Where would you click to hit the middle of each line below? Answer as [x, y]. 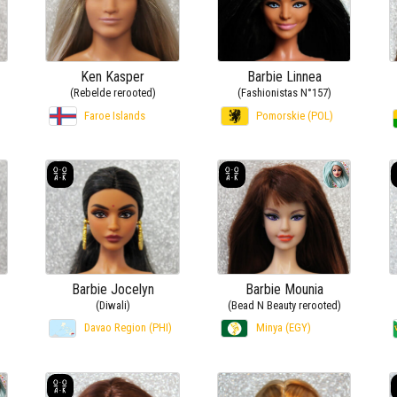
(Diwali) [113, 305]
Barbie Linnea [284, 77]
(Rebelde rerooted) [113, 93]
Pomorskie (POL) [295, 116]
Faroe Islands [115, 116]
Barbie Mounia [284, 289]
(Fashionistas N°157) [284, 93]
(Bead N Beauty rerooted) [284, 305]
